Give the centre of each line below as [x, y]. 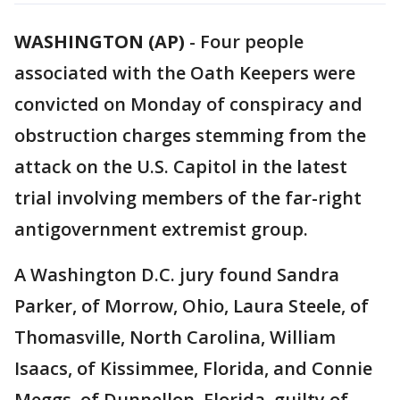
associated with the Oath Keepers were [185, 73]
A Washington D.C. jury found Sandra [177, 275]
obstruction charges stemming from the [190, 135]
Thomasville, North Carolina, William [175, 337]
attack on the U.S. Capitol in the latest [181, 167]
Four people [252, 42]
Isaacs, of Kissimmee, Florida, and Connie [193, 368]
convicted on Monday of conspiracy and [188, 104]
